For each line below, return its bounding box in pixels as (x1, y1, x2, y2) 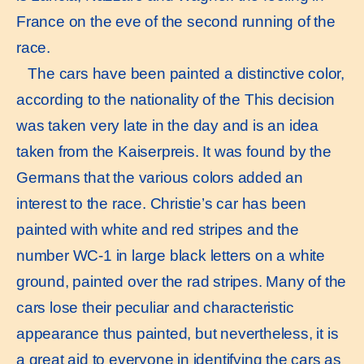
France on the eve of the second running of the (16, 12, 336, 30)
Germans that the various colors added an (16, 168, 303, 186)
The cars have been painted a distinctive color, (16, 64, 344, 82)
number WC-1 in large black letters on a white (16, 246, 325, 264)
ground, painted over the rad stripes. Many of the (16, 272, 347, 290)
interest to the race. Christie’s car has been (16, 194, 306, 212)
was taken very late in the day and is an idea (16, 116, 318, 134)
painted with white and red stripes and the (16, 220, 299, 238)
